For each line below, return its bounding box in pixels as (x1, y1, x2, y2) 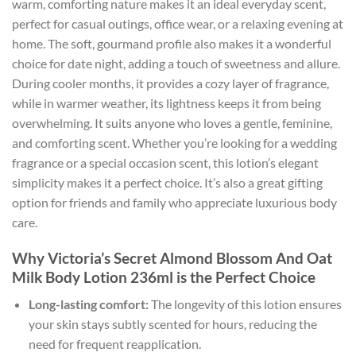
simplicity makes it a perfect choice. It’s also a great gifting (12, 174, 323, 190)
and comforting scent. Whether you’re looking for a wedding (12, 134, 337, 150)
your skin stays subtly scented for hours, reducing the (28, 316, 317, 332)
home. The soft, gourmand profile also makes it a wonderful (12, 35, 331, 51)
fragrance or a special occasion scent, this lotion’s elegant (12, 154, 319, 170)
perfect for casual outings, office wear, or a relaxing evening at (12, 15, 343, 31)
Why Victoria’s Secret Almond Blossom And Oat (12, 248, 332, 267)
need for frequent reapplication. (28, 336, 201, 352)
